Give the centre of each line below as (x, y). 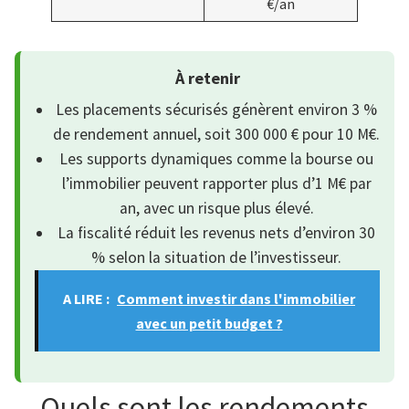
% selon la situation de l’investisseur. (216, 258)
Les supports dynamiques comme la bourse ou (216, 159)
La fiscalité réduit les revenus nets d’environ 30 (216, 233)
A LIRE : (86, 298)
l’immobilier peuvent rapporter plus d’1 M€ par (216, 184)
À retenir (207, 79)
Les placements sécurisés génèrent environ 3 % (216, 110)
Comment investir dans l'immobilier (236, 298)
